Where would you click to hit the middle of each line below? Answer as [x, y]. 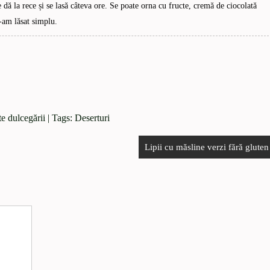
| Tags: [60, 118]
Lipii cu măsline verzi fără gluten [207, 147]
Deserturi [92, 118]
